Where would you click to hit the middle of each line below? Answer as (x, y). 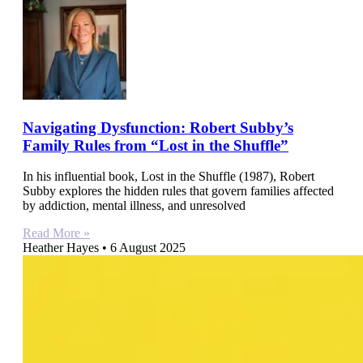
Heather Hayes (62, 248)
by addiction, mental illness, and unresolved (134, 206)
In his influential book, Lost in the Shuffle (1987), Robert (169, 177)
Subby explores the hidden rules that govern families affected (178, 191)
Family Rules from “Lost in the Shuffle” (156, 145)
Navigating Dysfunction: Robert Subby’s (158, 127)
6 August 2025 (146, 248)
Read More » (56, 233)
